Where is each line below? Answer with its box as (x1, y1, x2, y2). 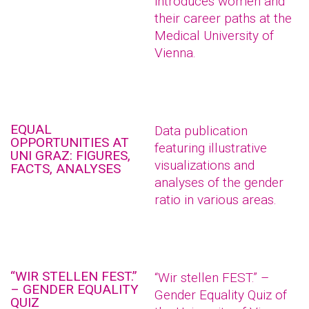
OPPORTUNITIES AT (10, 134, 129, 150)
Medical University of (154, 28, 274, 43)
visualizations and (154, 157, 255, 173)
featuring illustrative (154, 140, 267, 156)
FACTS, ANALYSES (10, 161, 121, 177)
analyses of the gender (154, 175, 283, 190)
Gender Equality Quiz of (154, 287, 287, 303)
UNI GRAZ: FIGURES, (10, 148, 130, 163)
